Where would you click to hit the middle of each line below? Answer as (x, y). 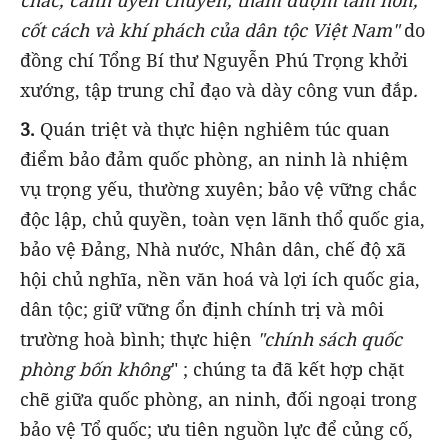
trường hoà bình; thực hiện (138, 338)
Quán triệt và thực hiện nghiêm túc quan (215, 128)
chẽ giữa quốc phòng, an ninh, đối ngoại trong (218, 398)
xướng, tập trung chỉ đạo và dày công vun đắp (216, 90)
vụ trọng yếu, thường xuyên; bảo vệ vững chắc (218, 188)
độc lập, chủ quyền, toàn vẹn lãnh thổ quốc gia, (222, 218)
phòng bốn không (95, 368)
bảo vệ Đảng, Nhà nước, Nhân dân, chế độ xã (213, 248)
